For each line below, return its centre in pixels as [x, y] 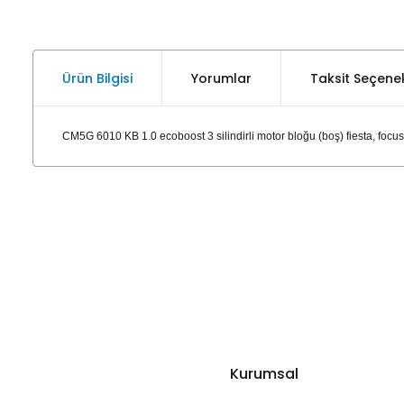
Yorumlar [221, 78]
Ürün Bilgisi [97, 78]
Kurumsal [264, 374]
